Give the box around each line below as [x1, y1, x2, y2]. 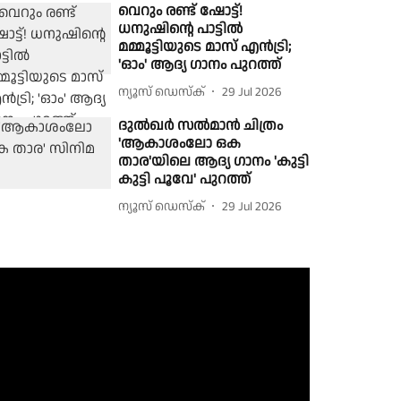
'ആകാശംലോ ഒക [118, 133, 242, 154]
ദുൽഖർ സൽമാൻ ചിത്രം [118, 115, 284, 136]
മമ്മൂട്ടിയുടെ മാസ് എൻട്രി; [118, 37, 292, 57]
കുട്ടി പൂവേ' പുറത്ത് [118, 169, 252, 190]
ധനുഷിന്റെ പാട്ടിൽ [118, 19, 243, 39]
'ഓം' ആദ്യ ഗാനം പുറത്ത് [118, 55, 282, 75]
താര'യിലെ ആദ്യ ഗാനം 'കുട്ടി [118, 151, 310, 172]
